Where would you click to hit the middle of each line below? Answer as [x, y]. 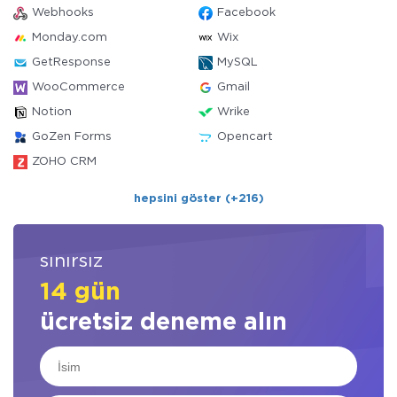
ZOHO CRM [64, 162]
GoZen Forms [72, 137]
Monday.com [70, 38]
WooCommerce [78, 87]
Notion [52, 112]
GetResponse [71, 62]
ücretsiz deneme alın [163, 323]
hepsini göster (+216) [198, 199]
